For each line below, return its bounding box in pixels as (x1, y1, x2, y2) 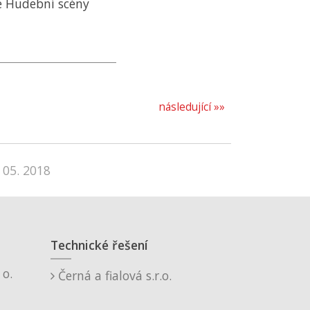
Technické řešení (51, 237, 148, 253)
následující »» (158, 100, 225, 114)
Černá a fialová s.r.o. (55, 267, 172, 284)
